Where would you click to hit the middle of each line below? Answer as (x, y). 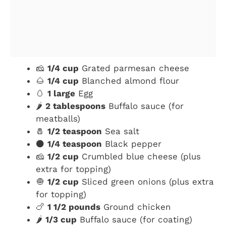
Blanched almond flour (129, 81)
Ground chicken (136, 207)
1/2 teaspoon (75, 131)
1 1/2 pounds (74, 207)
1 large (61, 94)
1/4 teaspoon (75, 144)
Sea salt (121, 131)
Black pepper (132, 144)
